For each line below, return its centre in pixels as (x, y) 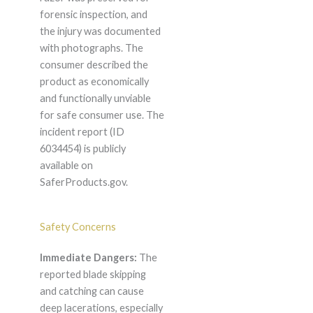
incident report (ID (82, 132)
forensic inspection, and (93, 15)
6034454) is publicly (82, 149)
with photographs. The (91, 48)
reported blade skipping (93, 275)
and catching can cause (92, 291)
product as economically (94, 82)
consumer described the (94, 65)
